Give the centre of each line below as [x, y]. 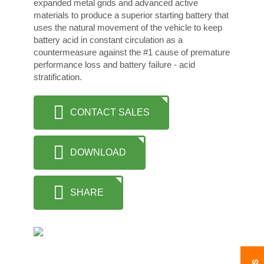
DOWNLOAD [98, 152]
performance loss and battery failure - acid [114, 65]
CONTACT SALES [110, 112]
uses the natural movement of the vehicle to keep [128, 27]
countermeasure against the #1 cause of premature [131, 52]
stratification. [57, 77]
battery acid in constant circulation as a [108, 40]
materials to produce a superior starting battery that [131, 15]
